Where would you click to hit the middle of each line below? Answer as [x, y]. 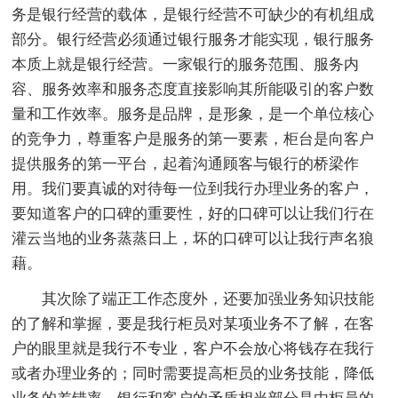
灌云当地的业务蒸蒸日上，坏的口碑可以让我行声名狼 [193, 238]
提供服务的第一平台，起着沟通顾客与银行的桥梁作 [186, 163]
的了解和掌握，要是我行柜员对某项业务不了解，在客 [193, 323]
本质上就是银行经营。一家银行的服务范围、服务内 [186, 64]
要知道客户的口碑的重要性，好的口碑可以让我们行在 [193, 213]
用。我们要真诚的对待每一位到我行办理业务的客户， [193, 188]
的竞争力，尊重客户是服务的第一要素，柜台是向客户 [193, 139]
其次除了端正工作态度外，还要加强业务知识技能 [208, 298]
